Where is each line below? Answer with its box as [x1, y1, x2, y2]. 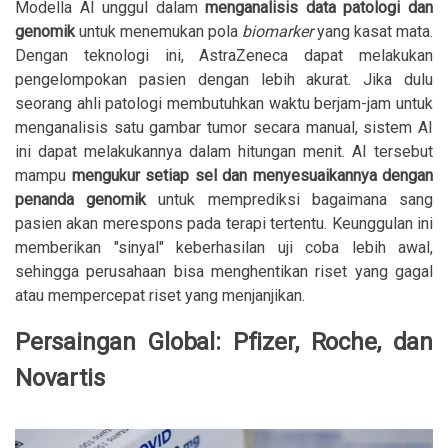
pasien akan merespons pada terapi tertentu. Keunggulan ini [15, 214, 433, 234]
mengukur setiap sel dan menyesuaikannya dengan [71, 166, 433, 186]
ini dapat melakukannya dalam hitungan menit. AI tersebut [15, 142, 433, 162]
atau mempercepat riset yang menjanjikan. [15, 286, 305, 306]
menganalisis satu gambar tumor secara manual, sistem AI [15, 118, 433, 138]
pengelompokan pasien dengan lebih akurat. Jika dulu [15, 70, 433, 90]
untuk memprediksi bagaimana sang [146, 190, 434, 210]
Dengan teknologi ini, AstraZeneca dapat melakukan [15, 46, 433, 66]
